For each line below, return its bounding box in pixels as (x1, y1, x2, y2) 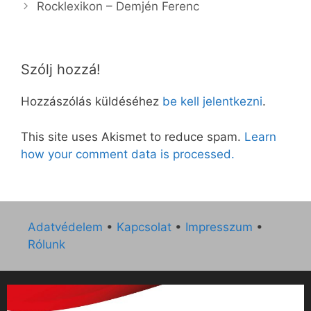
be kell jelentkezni (162, 94, 262, 109)
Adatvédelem (28, 220, 103, 235)
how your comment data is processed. (21, 146, 235, 161)
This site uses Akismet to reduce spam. (21, 129, 244, 144)
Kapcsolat (117, 220, 171, 235)
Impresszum (185, 220, 253, 235)
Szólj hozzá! (21, 61, 101, 78)
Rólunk (28, 237, 65, 252)
